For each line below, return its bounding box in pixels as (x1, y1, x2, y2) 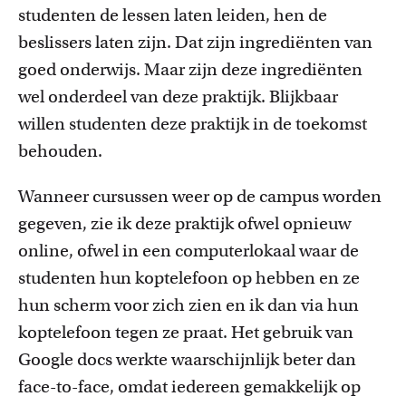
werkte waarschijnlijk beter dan (112, 349, 356, 370)
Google (18, 349, 77, 370)
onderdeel (48, 86, 127, 107)
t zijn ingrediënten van (198, 32, 372, 53)
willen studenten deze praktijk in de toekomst (18, 113, 367, 134)
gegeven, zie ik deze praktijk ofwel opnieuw (18, 213, 351, 234)
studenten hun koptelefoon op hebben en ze (18, 267, 360, 288)
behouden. (18, 140, 102, 161)
